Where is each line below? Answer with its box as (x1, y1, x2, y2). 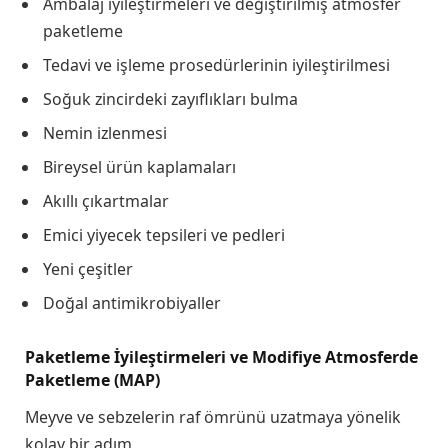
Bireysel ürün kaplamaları (43, 156, 236, 179)
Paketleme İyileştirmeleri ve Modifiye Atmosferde (25, 345, 418, 368)
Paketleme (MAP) (25, 368, 160, 391)
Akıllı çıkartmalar (43, 190, 169, 213)
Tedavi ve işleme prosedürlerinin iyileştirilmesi (43, 54, 390, 77)
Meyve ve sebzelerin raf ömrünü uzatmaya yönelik (25, 405, 401, 428)
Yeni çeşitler (43, 258, 133, 281)
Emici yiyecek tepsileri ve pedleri (43, 224, 285, 247)
